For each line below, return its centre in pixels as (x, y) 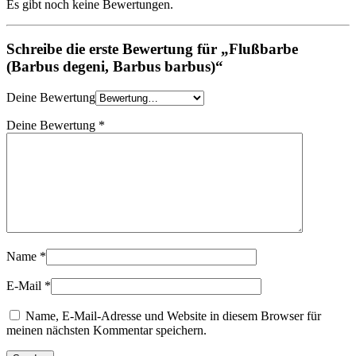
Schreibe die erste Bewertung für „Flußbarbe (152, 49)
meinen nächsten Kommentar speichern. (106, 331)
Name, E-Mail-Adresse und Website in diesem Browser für (173, 316)
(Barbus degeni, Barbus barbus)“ (115, 67)
